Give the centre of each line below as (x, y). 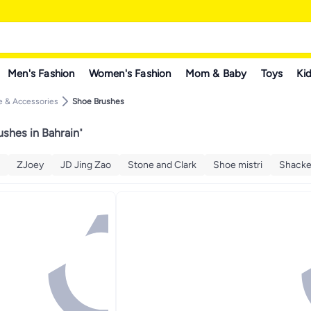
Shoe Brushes (98, 101)
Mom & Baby (216, 73)
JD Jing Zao (86, 165)
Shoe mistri (238, 165)
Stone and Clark (162, 165)
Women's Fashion (130, 73)
